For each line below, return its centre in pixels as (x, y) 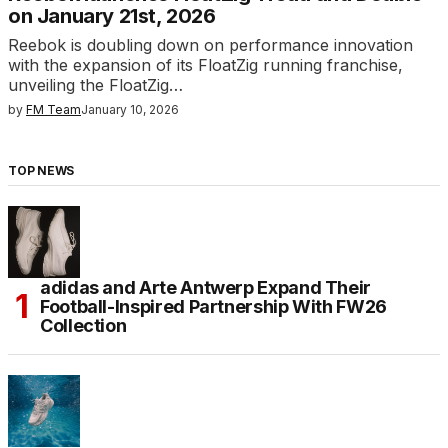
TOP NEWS (41, 171)
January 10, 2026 (130, 110)
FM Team (53, 110)
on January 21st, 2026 (112, 16)
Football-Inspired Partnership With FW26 (213, 307)
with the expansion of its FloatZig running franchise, (205, 65)
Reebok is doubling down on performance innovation (210, 45)
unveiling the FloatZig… (95, 85)
